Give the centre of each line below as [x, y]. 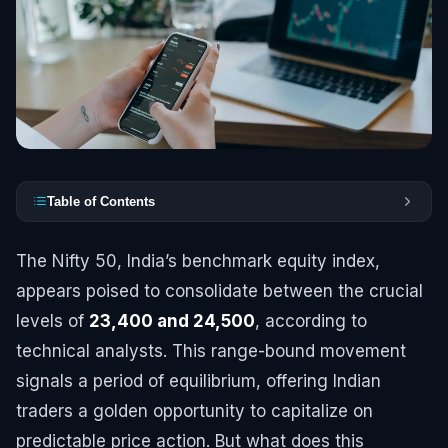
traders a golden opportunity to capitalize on [194, 410]
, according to [311, 320]
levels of [52, 320]
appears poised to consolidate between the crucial [219, 290]
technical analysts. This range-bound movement [211, 350]
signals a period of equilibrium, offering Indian [198, 380]
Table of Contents [101, 201]
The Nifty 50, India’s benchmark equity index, [198, 260]
